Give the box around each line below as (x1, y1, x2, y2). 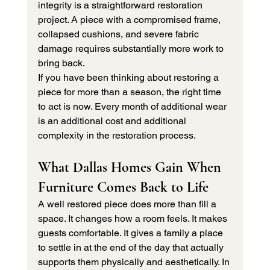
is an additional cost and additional (37, 115, 189, 127)
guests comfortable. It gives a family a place (37, 227, 225, 239)
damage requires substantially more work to (37, 43, 226, 55)
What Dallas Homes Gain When (37, 159, 225, 177)
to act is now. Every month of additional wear (37, 101, 229, 113)
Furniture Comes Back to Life (37, 178, 209, 196)
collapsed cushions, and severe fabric (37, 28, 201, 40)
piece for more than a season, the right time (37, 86, 224, 98)
